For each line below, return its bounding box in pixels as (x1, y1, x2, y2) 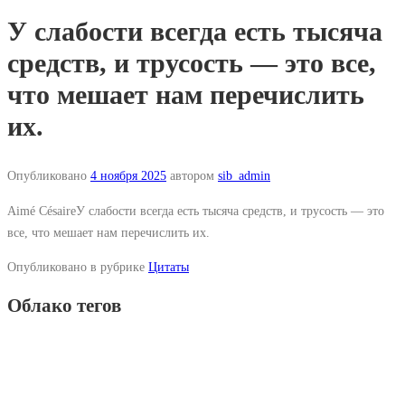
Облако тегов (7, 294, 121, 316)
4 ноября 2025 (90, 168, 166, 184)
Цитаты (148, 259, 189, 274)
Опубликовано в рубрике (7, 259, 148, 274)
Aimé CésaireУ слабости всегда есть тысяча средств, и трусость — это (7, 202, 384, 218)
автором (166, 168, 218, 184)
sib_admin (218, 168, 270, 184)
